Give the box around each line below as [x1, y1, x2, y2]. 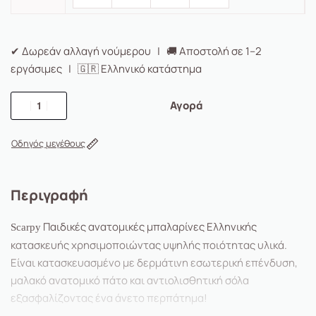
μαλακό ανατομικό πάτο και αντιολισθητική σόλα [11, 273, 249, 288]
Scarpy [11, 221, 41, 233]
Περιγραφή [11, 185, 88, 205]
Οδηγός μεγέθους [11, 137, 85, 150]
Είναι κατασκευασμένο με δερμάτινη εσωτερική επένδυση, [11, 255, 300, 271]
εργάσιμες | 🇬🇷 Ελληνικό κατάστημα [11, 61, 202, 76]
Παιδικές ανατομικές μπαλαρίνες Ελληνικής [41, 219, 257, 235]
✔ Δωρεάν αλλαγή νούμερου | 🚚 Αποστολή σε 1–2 [11, 43, 262, 59]
